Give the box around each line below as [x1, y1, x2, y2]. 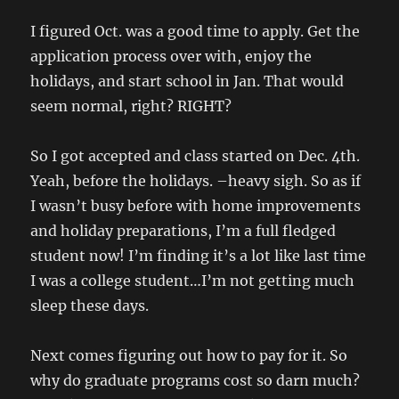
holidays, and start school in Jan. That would [30, 72, 345, 90]
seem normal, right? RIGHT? [30, 97, 232, 115]
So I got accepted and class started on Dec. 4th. [30, 147, 361, 165]
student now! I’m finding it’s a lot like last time [30, 247, 367, 265]
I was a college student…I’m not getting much [30, 272, 355, 289]
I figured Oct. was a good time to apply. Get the [30, 22, 361, 40]
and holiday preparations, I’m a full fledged [30, 222, 337, 240]
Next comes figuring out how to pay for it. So [30, 346, 348, 364]
